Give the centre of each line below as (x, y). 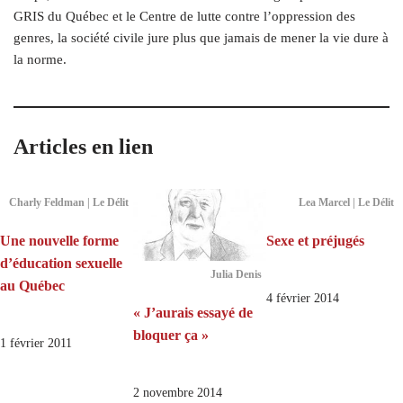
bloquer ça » (170, 336)
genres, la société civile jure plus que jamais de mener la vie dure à (201, 37)
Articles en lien (83, 146)
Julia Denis (236, 275)
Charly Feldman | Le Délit (68, 202)
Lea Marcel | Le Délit (347, 202)
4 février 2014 (302, 298)
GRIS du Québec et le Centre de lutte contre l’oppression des (184, 16)
